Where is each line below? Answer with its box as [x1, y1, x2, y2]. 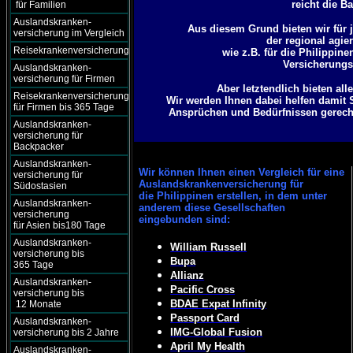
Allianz [170, 269, 205, 281]
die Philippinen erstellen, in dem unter [139, 190, 328, 202]
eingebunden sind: [139, 214, 231, 225]
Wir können [139, 166, 195, 178]
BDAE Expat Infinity [170, 298, 267, 310]
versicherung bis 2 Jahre [13, 327, 119, 338]
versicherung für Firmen [13, 73, 115, 84]
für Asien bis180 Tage [13, 220, 106, 231]
